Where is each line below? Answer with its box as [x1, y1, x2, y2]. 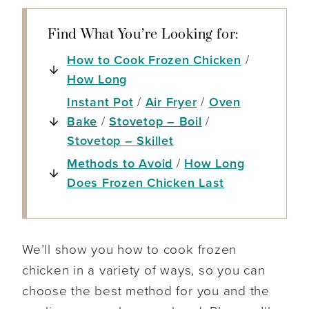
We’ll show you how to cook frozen [22, 241, 237, 257]
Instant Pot [67, 94, 134, 110]
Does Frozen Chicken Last [67, 175, 225, 190]
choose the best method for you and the [22, 283, 270, 299]
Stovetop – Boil [109, 113, 202, 129]
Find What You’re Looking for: [48, 26, 239, 43]
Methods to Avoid [67, 155, 173, 171]
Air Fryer [145, 94, 197, 110]
